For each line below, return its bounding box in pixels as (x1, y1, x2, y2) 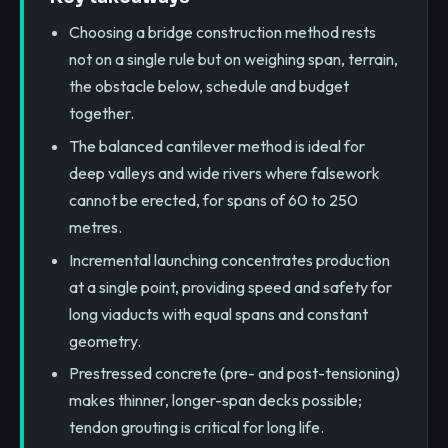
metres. (68, 216, 122, 237)
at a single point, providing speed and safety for (68, 276, 392, 297)
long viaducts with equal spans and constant (68, 303, 368, 324)
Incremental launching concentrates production (68, 249, 390, 270)
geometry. (68, 330, 141, 351)
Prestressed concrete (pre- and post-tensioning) (68, 363, 400, 384)
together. (68, 103, 134, 124)
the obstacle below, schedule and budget (68, 76, 349, 97)
